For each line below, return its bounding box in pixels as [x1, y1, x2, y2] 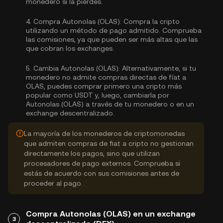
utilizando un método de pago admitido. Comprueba [26, 26, 202, 34]
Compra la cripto [121, 17, 180, 25]
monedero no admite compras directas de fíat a [26, 73, 186, 81]
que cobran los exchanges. [26, 44, 114, 52]
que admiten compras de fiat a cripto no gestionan [24, 139, 194, 147]
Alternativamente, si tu [120, 64, 196, 72]
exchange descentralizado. [26, 109, 114, 117]
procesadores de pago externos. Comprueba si [24, 159, 180, 167]
